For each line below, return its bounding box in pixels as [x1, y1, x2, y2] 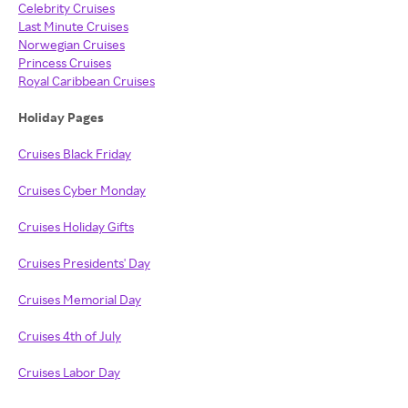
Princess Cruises [18, 55, 111, 70]
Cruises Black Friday [18, 146, 131, 161]
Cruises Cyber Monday [18, 182, 146, 198]
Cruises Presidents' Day [18, 255, 150, 270]
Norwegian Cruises [18, 36, 125, 52]
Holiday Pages [18, 109, 107, 125]
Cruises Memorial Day [18, 291, 141, 307]
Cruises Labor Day [18, 364, 120, 380]
